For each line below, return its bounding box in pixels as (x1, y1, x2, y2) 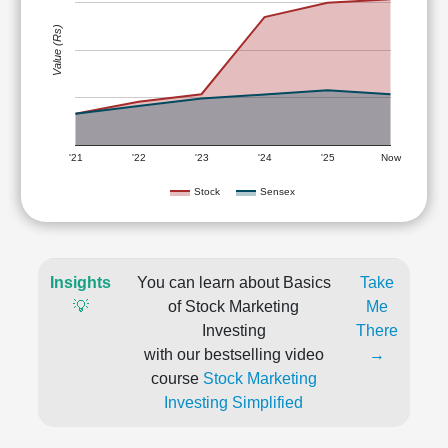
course (150, 370, 203, 387)
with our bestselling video (143, 346, 324, 363)
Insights (50, 274, 111, 291)
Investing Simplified (164, 394, 303, 411)
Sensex (260, 185, 295, 197)
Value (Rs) (51, 23, 64, 77)
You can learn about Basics (136, 274, 331, 291)
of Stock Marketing (168, 298, 299, 315)
